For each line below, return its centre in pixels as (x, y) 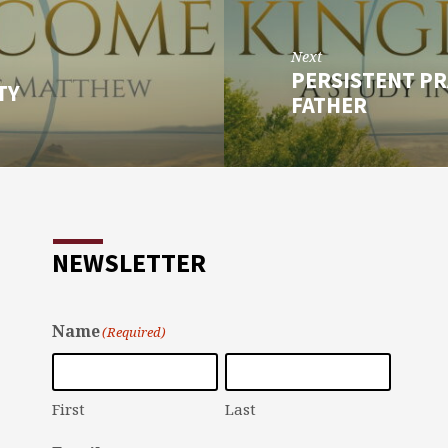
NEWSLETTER (129, 263)
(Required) (134, 332)
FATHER (329, 104)
